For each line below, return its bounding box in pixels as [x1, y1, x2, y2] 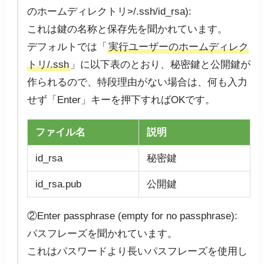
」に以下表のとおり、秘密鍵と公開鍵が [70, 58, 251, 70]
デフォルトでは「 [27, 41, 108, 52]
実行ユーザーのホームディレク [108, 41, 249, 52]
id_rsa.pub [35, 178, 82, 190]
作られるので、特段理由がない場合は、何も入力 [27, 76, 248, 88]
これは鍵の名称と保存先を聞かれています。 [27, 23, 228, 35]
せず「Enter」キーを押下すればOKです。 [27, 94, 216, 105]
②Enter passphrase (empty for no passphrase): [27, 210, 238, 222]
